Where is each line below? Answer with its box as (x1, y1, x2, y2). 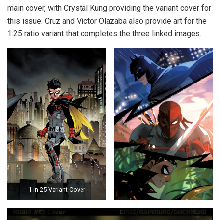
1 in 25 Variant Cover (28, 186, 85, 193)
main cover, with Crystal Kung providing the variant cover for (7, 3, 211, 13)
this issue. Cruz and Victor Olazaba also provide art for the (7, 16, 207, 26)
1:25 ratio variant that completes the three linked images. (7, 28, 201, 38)
